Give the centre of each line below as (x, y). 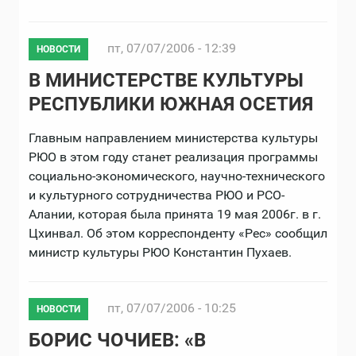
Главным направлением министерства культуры (173, 138)
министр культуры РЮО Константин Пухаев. (160, 252)
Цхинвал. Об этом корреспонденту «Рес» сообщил (178, 233)
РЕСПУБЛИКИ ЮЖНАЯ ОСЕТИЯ (171, 104)
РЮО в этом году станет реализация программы (173, 157)
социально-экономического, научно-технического (177, 176)
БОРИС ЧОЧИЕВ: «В (117, 340)
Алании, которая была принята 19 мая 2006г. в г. (175, 214)
